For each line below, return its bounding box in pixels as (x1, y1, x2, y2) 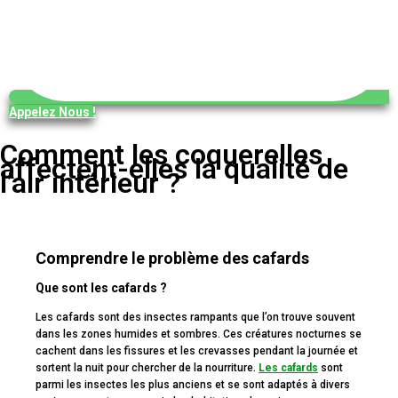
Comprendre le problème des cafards (36, 248, 309, 267)
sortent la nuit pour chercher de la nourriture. (36, 361, 259, 374)
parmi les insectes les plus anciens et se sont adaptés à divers (36, 378, 350, 391)
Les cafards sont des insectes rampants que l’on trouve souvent (36, 310, 355, 323)
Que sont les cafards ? (36, 280, 167, 295)
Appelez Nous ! (9, 104, 96, 119)
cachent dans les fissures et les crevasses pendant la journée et (36, 344, 358, 357)
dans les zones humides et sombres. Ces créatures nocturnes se (36, 327, 362, 340)
